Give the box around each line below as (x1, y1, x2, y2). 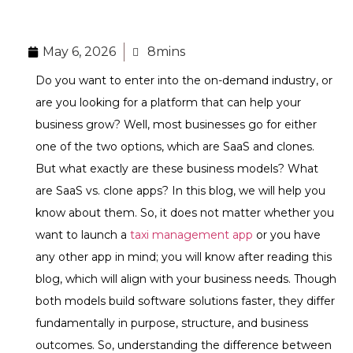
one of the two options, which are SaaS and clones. (35, 139, 314, 154)
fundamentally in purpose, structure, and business (35, 316, 308, 331)
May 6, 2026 (43, 44, 116, 60)
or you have (253, 228, 321, 243)
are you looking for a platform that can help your (35, 95, 301, 110)
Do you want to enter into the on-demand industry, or (35, 73, 333, 88)
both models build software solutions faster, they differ (35, 294, 335, 309)
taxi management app (130, 228, 253, 243)
